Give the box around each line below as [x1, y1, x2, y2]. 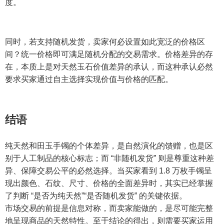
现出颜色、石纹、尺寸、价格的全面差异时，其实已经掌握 [5, 179, 213, 188]
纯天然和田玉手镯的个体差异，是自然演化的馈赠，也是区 [5, 141, 213, 150]
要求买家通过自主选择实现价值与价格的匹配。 [5, 75, 173, 84]
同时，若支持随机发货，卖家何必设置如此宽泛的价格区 [5, 37, 205, 46]
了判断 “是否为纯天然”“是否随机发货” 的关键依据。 [5, 191, 187, 200]
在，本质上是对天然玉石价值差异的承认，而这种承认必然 [5, 62, 213, 71]
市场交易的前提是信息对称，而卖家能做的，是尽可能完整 [5, 204, 213, 213]
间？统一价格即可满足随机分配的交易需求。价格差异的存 [5, 50, 213, 59]
